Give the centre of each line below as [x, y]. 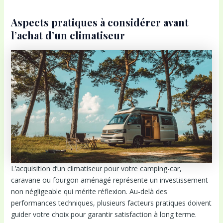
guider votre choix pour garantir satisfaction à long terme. [104, 215]
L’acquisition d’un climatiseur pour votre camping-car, [96, 169]
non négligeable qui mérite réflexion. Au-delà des [89, 192]
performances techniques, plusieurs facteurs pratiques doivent [111, 203]
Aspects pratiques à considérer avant [100, 22]
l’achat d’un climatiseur [68, 35]
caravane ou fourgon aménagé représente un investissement [109, 180]
